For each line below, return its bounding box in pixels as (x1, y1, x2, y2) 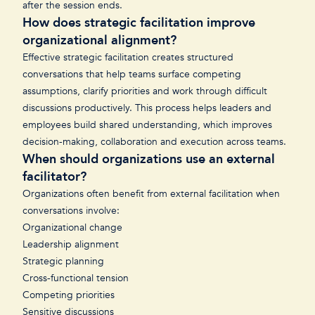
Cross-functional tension (22, 271, 131, 285)
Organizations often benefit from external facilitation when (22, 187, 280, 200)
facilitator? (22, 168, 86, 186)
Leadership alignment (22, 238, 122, 251)
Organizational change (22, 221, 125, 234)
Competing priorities (22, 288, 117, 302)
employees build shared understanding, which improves (22, 118, 272, 131)
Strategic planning (22, 255, 107, 268)
